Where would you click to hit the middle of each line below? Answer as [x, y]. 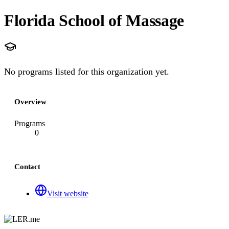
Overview [30, 102]
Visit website [68, 193]
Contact [27, 167]
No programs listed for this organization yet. [87, 72]
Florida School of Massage [94, 20]
